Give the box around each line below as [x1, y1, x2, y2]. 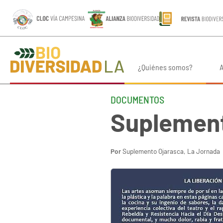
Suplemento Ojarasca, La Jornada [122, 147, 220, 156]
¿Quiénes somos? [137, 62, 193, 72]
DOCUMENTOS [111, 94, 164, 106]
